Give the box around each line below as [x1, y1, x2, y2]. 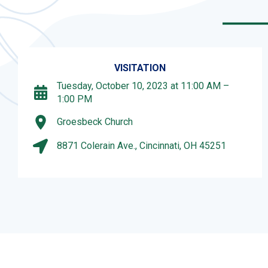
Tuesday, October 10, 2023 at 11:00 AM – [57, 80, 229, 92]
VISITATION [114, 62, 166, 74]
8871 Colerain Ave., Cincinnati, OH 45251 [57, 140, 226, 152]
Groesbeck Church [57, 116, 133, 128]
